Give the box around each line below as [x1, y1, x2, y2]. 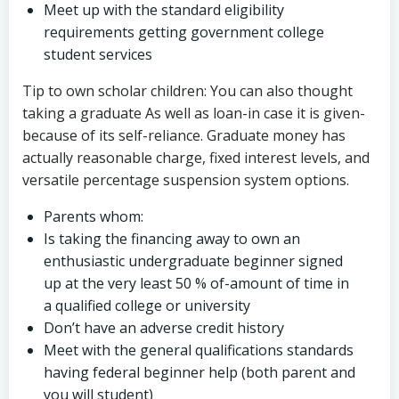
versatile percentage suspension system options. [22, 170, 349, 190]
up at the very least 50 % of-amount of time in [44, 273, 349, 293]
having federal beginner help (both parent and [44, 362, 355, 382]
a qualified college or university [44, 296, 250, 315]
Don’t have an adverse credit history [44, 318, 284, 338]
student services [44, 45, 152, 64]
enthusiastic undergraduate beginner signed [44, 251, 343, 271]
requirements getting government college [44, 22, 324, 42]
